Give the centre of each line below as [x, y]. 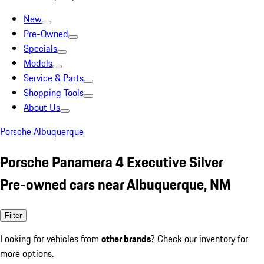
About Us [42, 107]
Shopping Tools [54, 93]
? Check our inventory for [199, 238]
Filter [13, 215]
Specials [40, 48]
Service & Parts [54, 78]
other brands [126, 238]
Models [38, 63]
